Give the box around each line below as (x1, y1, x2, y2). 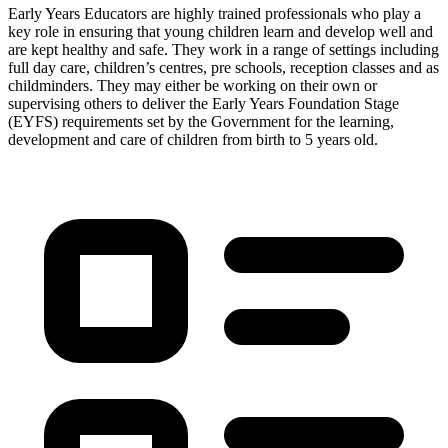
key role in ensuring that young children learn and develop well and (8, 22, 433, 40)
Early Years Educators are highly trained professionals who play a (8, 4, 421, 22)
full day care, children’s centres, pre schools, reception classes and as (8, 58, 439, 76)
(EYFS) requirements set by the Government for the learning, (8, 112, 394, 130)
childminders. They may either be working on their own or (8, 76, 377, 94)
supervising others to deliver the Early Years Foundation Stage (8, 94, 399, 112)
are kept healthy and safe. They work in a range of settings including (8, 40, 439, 58)
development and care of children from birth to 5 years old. (8, 130, 378, 148)
